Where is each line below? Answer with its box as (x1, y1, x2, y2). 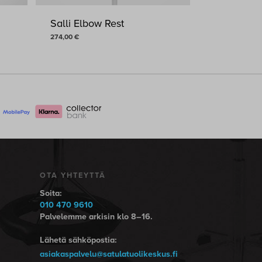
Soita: (39, 188, 62, 199)
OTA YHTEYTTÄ (39, 171, 106, 181)
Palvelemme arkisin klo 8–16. (39, 212, 153, 222)
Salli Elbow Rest (50, 16, 124, 30)
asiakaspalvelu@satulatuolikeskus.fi (39, 249, 178, 260)
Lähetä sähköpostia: (39, 235, 117, 246)
